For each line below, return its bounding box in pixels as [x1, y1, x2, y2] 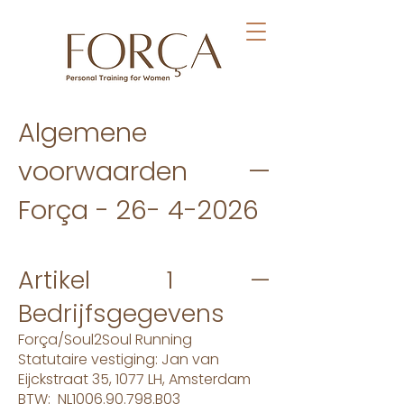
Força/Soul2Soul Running [18, 329, 192, 350]
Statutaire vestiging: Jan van [18, 349, 219, 370]
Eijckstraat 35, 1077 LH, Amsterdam [18, 369, 251, 390]
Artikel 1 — [18, 263, 271, 297]
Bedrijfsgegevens [18, 297, 225, 330]
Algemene [18, 115, 147, 151]
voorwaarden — [18, 153, 271, 189]
